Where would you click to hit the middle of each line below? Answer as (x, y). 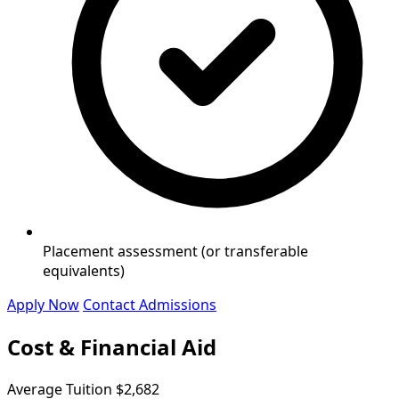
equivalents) (84, 271)
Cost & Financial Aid (112, 347)
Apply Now (43, 305)
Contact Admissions (150, 305)
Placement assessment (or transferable (175, 252)
